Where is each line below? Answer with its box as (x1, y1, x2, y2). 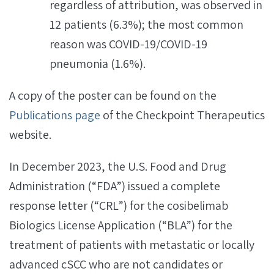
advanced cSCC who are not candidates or (9, 256, 223, 272)
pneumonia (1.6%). (50, 56, 146, 72)
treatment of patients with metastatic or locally (9, 237, 254, 253)
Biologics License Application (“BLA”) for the (9, 217, 232, 233)
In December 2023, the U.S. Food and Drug (9, 158, 226, 174)
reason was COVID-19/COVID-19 (50, 36, 207, 52)
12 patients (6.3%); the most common (50, 17, 243, 32)
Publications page (9, 107, 100, 123)
